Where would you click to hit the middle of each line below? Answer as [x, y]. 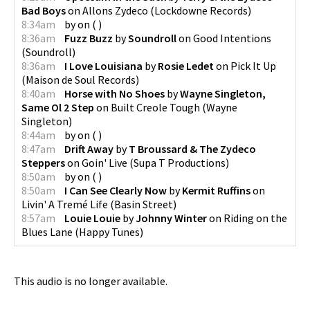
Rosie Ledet [186, 65]
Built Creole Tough [155, 107]
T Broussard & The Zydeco [192, 148]
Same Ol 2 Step [58, 107]
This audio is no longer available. [91, 281]
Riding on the [255, 218]
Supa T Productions [180, 162]
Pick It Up [253, 65]
